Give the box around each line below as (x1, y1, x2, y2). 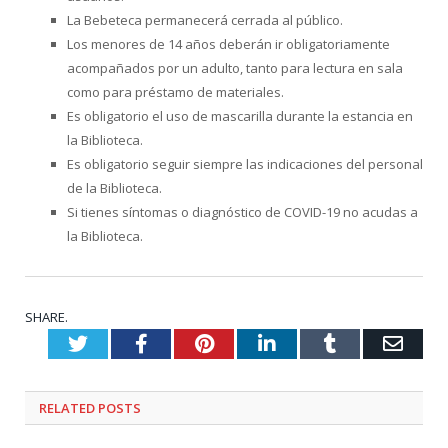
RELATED (39, 399, 95, 418)
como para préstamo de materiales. (67, 83, 284, 102)
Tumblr (335, 332, 396, 354)
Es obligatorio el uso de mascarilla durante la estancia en (67, 107, 413, 126)
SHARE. (25, 308, 68, 327)
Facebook (146, 332, 225, 354)
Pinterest (212, 332, 285, 354)
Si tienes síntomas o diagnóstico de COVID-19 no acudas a (67, 203, 418, 222)
